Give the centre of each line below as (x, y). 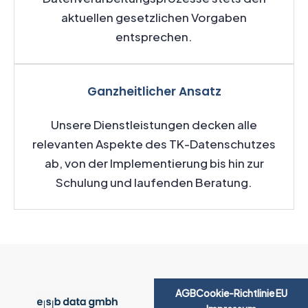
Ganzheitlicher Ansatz (154, 92)
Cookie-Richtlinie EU (241, 293)
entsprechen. (154, 37)
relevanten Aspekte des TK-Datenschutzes (154, 144)
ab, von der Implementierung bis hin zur (154, 163)
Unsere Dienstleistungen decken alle (154, 125)
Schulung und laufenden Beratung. (154, 183)
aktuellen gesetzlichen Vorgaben (154, 18)
